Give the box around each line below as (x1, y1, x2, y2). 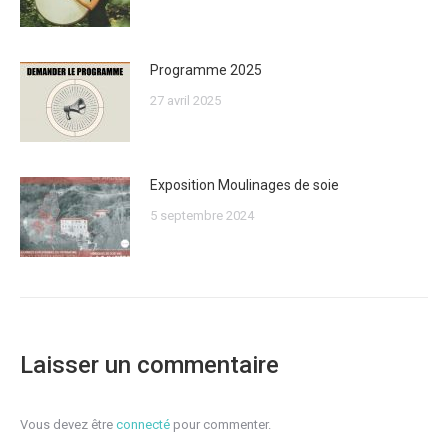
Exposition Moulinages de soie (150, 176, 339, 193)
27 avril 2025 (150, 92, 221, 108)
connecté (116, 416, 170, 432)
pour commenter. (170, 416, 271, 432)
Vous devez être (20, 416, 116, 432)
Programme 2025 (150, 61, 262, 78)
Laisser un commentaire (20, 350, 279, 379)
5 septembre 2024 (150, 207, 254, 223)
